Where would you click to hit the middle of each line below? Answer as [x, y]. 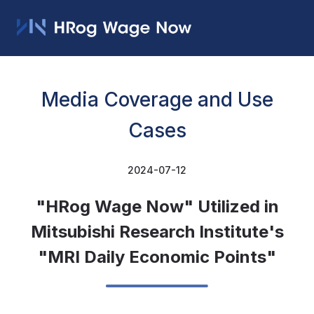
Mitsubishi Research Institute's [157, 232]
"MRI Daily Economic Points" [157, 257]
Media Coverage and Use [157, 100]
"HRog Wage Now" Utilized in [157, 206]
